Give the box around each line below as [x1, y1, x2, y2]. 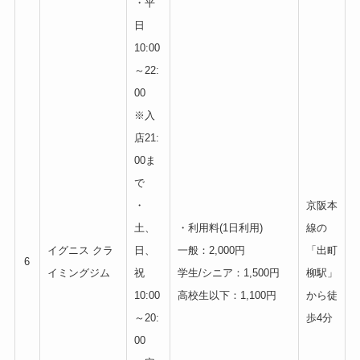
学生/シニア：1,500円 [177, 267, 280, 280]
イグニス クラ [47, 244, 113, 257]
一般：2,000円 [177, 244, 245, 257]
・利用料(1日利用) [177, 222, 263, 235]
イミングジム [47, 267, 110, 280]
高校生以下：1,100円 [177, 289, 276, 302]
